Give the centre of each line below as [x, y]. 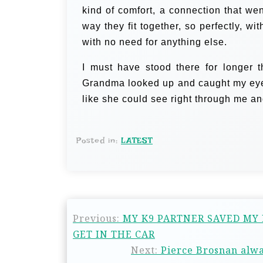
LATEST [137, 140]
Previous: [96, 218]
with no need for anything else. [155, 42]
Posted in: [99, 140]
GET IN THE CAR [114, 234]
